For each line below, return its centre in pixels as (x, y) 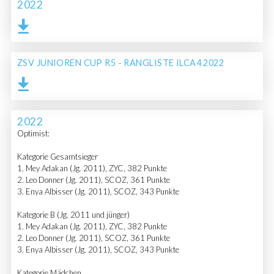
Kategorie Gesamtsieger (57, 157)
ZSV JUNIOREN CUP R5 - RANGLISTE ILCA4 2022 (120, 63)
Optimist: (33, 134)
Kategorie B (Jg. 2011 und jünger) (73, 215)
